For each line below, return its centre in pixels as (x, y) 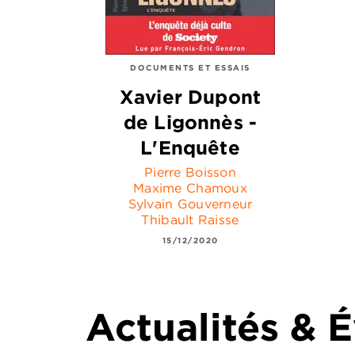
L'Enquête (190, 147)
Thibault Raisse (190, 219)
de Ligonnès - (190, 122)
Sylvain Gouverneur (190, 203)
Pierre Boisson (190, 172)
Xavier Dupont (190, 96)
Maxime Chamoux (190, 187)
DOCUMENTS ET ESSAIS (190, 67)
